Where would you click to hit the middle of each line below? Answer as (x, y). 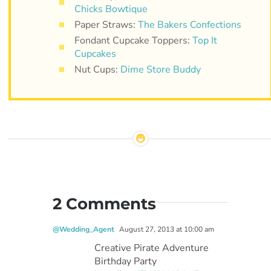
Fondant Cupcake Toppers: (133, 41)
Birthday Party (126, 262)
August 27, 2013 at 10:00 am (166, 230)
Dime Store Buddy (160, 70)
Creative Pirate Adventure (152, 248)
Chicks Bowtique (111, 9)
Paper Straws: (106, 25)
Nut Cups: (97, 70)
